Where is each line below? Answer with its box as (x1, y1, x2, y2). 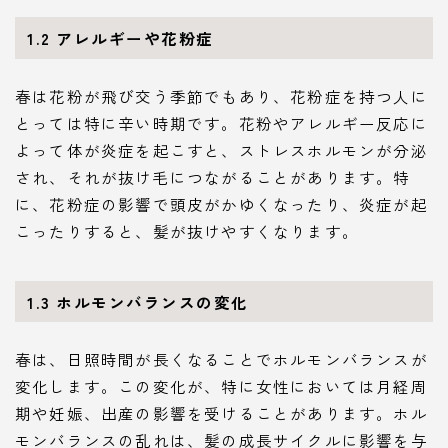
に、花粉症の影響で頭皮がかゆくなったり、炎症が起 (15, 192, 428, 215)
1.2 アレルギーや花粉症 (27, 26, 214, 49)
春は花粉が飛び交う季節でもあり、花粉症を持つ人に (15, 84, 428, 107)
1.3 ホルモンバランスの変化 (27, 290, 249, 313)
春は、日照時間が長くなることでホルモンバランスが (15, 348, 428, 371)
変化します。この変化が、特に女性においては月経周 (15, 375, 428, 398)
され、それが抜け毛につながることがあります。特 (15, 165, 411, 188)
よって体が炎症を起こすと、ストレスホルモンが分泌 (15, 138, 428, 161)
